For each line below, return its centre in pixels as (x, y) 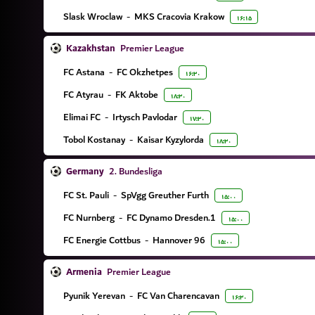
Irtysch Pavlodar (145, 117)
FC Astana (84, 72)
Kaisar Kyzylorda (171, 140)
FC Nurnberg (89, 218)
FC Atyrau (83, 95)
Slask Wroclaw (93, 17)
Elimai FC (82, 117)
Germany (85, 172)
